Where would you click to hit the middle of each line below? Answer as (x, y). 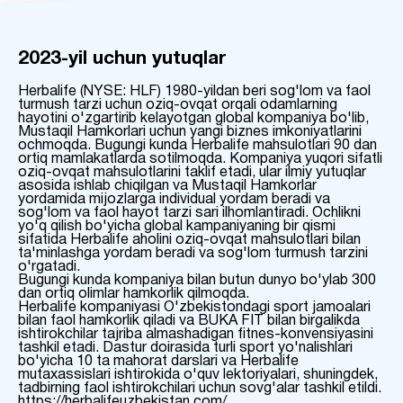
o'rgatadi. (49, 268)
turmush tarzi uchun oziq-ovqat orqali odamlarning (178, 106)
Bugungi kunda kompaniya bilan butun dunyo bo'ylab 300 (197, 281)
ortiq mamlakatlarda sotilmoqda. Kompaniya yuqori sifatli (200, 160)
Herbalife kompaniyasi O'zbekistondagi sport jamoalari (194, 308)
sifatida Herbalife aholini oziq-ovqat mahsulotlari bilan (189, 241)
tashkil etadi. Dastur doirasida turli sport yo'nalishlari (185, 349)
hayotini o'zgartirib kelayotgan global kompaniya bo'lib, (193, 119)
